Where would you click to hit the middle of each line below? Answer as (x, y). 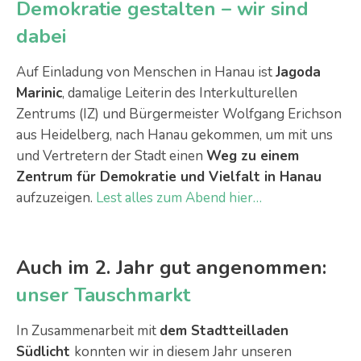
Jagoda (298, 72)
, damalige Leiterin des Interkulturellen (180, 93)
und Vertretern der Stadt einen (111, 156)
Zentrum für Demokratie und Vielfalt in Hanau (169, 177)
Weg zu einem (253, 156)
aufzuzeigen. (56, 198)
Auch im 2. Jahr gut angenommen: (171, 268)
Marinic (39, 93)
